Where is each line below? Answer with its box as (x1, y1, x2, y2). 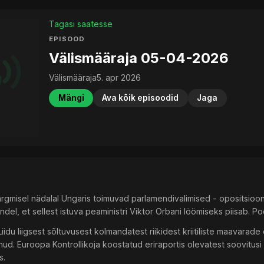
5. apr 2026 (97, 72, 141, 83)
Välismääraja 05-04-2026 (49, 49, 229, 67)
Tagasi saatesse (49, 19, 113, 29)
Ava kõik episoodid (102, 93, 179, 103)
